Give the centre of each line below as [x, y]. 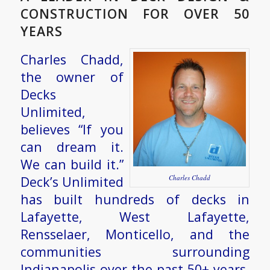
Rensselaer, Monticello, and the [135, 234]
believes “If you [72, 130]
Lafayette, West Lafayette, [135, 217]
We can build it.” [72, 165]
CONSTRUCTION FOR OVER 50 [135, 14]
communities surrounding [135, 252]
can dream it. [72, 147]
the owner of [72, 77]
